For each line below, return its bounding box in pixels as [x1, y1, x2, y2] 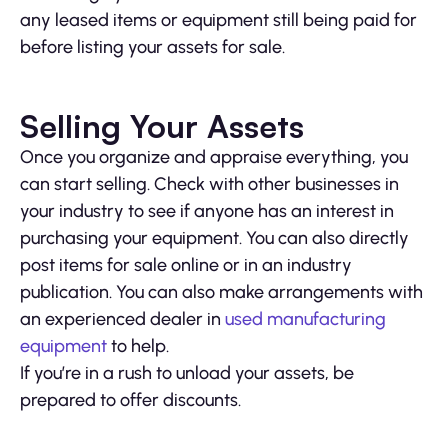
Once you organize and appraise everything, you [20, 146, 408, 169]
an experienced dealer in [20, 308, 225, 331]
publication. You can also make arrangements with [20, 281, 423, 304]
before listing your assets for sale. [20, 36, 285, 59]
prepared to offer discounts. [20, 389, 241, 412]
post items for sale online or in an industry [20, 254, 352, 277]
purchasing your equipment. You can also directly [20, 227, 409, 250]
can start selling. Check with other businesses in [20, 173, 399, 196]
